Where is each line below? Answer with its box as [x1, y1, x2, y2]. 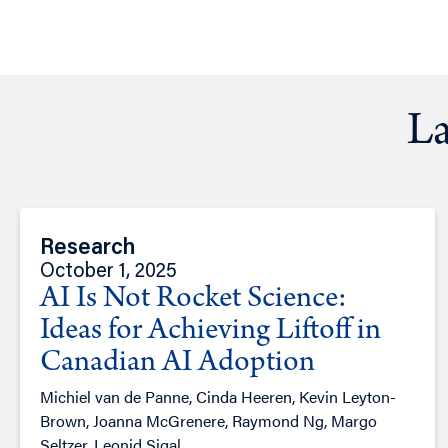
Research [40, 238, 135, 261]
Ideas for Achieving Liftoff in [40, 316, 381, 349]
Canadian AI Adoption [40, 348, 315, 381]
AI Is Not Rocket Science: [40, 284, 347, 317]
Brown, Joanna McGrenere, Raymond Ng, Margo [40, 409, 377, 433]
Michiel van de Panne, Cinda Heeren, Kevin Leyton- [40, 385, 396, 409]
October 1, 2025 [40, 262, 177, 283]
